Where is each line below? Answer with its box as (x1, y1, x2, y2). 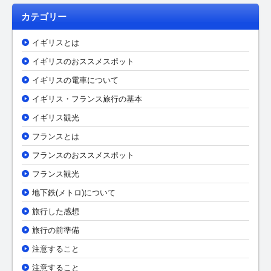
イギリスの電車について (32, 76, 119, 85)
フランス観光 (32, 169, 79, 179)
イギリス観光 (32, 113, 79, 123)
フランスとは (32, 132, 79, 142)
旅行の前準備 (32, 226, 79, 235)
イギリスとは (32, 38, 79, 48)
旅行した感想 (32, 207, 79, 217)
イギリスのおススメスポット (32, 57, 134, 67)
